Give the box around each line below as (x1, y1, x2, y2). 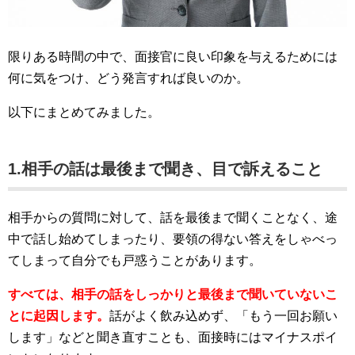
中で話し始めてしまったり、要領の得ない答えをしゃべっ (8, 231, 338, 246)
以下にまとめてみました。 (8, 105, 160, 119)
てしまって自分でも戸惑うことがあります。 (8, 253, 261, 267)
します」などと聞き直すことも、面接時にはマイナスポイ (8, 330, 338, 344)
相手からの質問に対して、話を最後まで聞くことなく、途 (8, 210, 338, 224)
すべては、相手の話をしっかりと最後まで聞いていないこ (8, 287, 338, 301)
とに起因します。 (8, 308, 109, 323)
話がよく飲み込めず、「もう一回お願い (109, 308, 338, 323)
